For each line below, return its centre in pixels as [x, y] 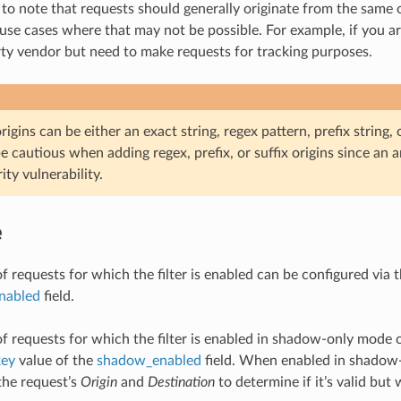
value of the [55, 360]
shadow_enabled [149, 360]
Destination [181, 382]
